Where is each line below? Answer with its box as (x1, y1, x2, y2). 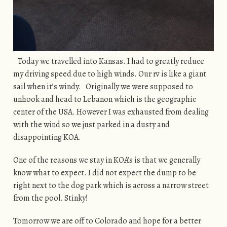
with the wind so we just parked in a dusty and (13, 119, 170, 130)
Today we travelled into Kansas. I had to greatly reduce (13, 55, 204, 67)
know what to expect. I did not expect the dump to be (13, 167, 196, 178)
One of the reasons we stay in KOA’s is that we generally (13, 154, 200, 166)
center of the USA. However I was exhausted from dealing (13, 106, 209, 118)
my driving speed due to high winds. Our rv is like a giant (13, 68, 206, 80)
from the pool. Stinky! (13, 192, 88, 204)
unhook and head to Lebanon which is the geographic (13, 93, 196, 105)
